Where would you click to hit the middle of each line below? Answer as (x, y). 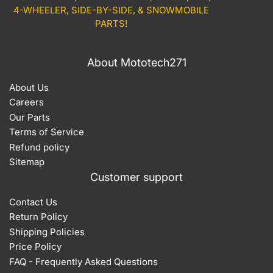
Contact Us (33, 202)
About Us (29, 87)
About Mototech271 (136, 62)
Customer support (136, 177)
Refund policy (39, 147)
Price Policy (35, 247)
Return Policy (38, 217)
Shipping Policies (47, 232)
